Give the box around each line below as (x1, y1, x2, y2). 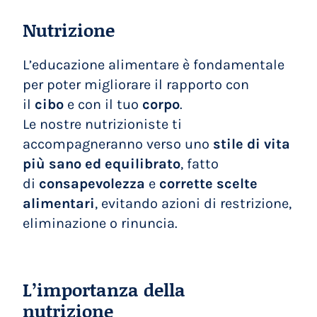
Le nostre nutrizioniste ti (23, 116, 183, 133)
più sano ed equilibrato (23, 156, 181, 173)
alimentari (23, 195, 96, 212)
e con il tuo (64, 96, 143, 113)
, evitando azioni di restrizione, (95, 195, 292, 212)
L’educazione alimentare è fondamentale (23, 57, 285, 74)
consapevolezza (39, 175, 146, 192)
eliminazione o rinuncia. (23, 215, 178, 232)
